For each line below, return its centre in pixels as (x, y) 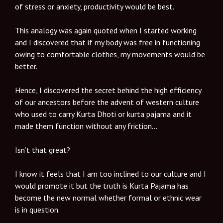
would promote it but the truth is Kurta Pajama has (102, 185)
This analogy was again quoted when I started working (106, 30)
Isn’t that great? (43, 150)
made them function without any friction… (86, 126)
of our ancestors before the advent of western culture (107, 102)
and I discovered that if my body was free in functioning (108, 42)
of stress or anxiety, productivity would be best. (95, 6)
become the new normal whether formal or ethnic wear (108, 197)
